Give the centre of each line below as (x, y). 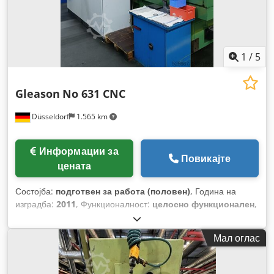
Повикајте (206, 158)
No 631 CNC (94, 93)
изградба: (36, 204)
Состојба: (35, 191)
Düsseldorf (50, 116)
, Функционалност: (114, 204)
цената (74, 165)
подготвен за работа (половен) (123, 191)
